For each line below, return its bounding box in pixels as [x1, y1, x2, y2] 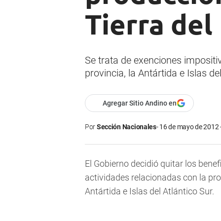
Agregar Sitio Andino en [103, 99, 177, 108]
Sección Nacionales [96, 123, 156, 131]
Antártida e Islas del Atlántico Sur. [85, 186, 214, 197]
